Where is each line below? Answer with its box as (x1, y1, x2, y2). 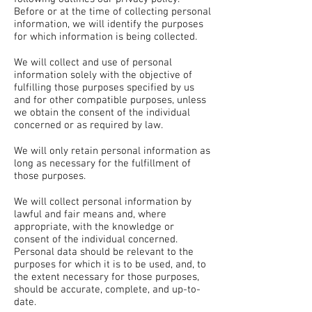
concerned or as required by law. (14, 119, 163, 132)
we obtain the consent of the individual (14, 107, 190, 119)
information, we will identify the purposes (14, 18, 203, 31)
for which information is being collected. (14, 31, 197, 43)
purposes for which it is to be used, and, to (14, 258, 206, 271)
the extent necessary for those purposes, (14, 271, 199, 283)
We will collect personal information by (14, 196, 192, 208)
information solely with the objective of (14, 69, 192, 81)
